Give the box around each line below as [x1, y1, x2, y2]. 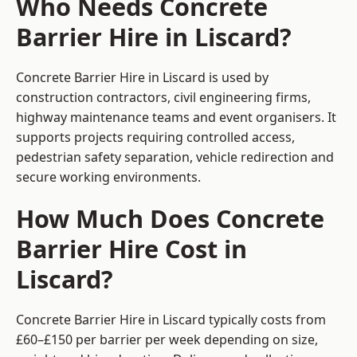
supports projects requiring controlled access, [16, 128, 295, 147]
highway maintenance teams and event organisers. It [16, 108, 336, 127]
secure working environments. [16, 168, 201, 186]
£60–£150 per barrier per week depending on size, [16, 331, 318, 349]
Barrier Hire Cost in [16, 232, 247, 266]
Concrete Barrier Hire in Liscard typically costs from [16, 311, 326, 329]
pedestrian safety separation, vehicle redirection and [16, 148, 334, 167]
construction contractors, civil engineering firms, [16, 88, 311, 107]
